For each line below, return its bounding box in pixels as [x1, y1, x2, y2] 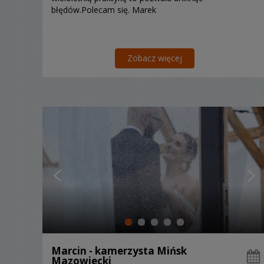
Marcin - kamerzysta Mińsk [51, 243, 187, 258]
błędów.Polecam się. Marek [51, 4, 156, 15]
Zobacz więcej [127, 52, 182, 64]
